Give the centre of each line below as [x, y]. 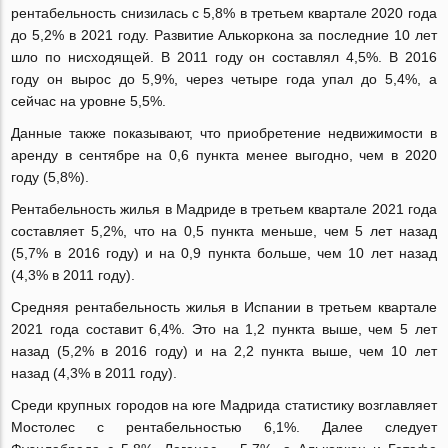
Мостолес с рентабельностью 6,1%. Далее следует [224, 427]
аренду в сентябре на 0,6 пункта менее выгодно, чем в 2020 [224, 155]
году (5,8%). [50, 177]
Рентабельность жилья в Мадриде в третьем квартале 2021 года [224, 209]
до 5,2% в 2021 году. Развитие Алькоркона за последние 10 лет [224, 35]
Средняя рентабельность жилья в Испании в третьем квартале [224, 307]
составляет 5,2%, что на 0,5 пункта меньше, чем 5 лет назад [224, 231]
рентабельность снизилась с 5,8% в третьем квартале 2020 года [224, 13]
